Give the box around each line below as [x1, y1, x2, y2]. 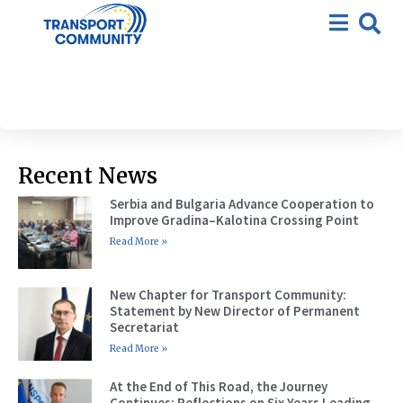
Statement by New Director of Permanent [109, 302, 360, 320]
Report [162, 27, 241, 57]
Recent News [18, 161, 157, 190]
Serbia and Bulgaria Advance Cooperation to [109, 194, 374, 212]
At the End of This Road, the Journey [109, 377, 327, 395]
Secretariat [109, 318, 179, 336]
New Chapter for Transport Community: [109, 286, 346, 304]
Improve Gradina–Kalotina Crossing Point [109, 210, 359, 228]
